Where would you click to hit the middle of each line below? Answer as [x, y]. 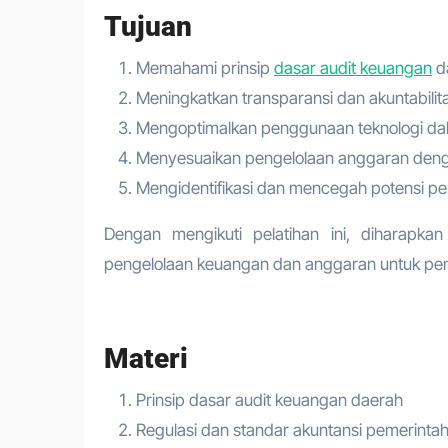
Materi [146, 358]
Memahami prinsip [205, 67]
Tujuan [148, 26]
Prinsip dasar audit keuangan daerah [269, 399]
